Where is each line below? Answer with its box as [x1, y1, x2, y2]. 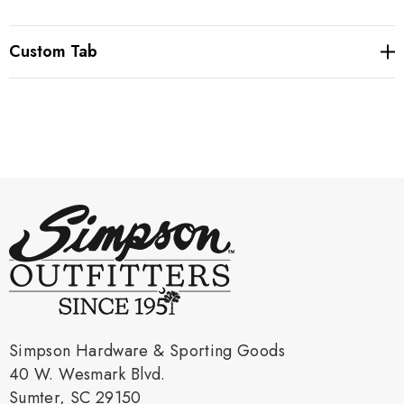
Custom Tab [9, 39, 97, 63]
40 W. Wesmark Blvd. [9, 362, 166, 386]
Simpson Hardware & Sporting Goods [9, 338, 285, 363]
